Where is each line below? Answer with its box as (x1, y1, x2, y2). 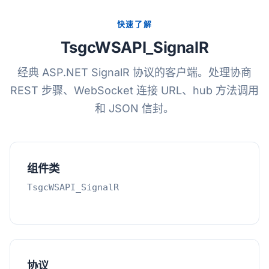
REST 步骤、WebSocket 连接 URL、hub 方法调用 (10, 84, 259, 97)
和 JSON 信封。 (95, 102, 174, 115)
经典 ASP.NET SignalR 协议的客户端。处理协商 (17, 66, 252, 79)
